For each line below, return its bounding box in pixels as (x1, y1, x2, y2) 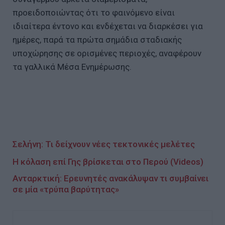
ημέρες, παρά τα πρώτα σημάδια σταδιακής (13, 35, 182, 45)
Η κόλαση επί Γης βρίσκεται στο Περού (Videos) (13, 157, 203, 167)
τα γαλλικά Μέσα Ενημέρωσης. (13, 62, 132, 72)
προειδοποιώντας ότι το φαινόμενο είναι (13, 8, 175, 18)
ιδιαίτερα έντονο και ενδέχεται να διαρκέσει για (13, 21, 203, 32)
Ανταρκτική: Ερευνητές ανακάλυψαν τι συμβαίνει (13, 173, 208, 184)
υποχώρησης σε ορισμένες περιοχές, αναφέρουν (13, 48, 201, 59)
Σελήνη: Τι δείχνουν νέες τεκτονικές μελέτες (13, 139, 195, 150)
